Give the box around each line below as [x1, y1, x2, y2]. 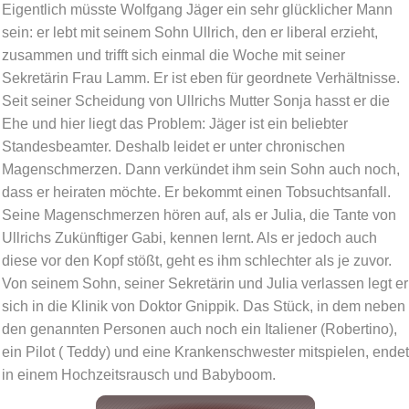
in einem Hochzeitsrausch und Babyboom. [2, 367, 276, 383]
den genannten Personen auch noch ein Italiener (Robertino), [2, 321, 397, 338]
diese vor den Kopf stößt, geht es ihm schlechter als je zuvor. [2, 253, 392, 269]
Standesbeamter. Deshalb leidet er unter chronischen [2, 139, 345, 155]
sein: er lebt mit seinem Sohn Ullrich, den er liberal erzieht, [2, 25, 378, 41]
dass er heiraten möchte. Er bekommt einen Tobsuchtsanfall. [2, 184, 391, 201]
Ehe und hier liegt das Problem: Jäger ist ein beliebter [2, 116, 348, 132]
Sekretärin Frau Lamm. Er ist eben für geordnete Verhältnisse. [2, 70, 400, 87]
